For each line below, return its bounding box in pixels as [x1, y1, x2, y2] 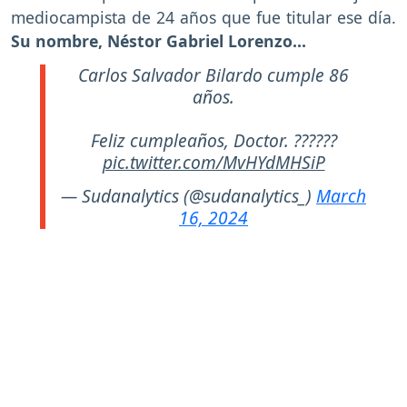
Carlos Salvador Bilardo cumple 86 [78, 63, 349, 88]
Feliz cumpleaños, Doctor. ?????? [90, 128, 337, 154]
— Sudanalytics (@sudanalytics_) [61, 183, 316, 208]
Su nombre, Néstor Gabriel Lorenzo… [11, 30, 306, 53]
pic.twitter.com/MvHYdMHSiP [102, 150, 325, 175]
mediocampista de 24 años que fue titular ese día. [11, 6, 396, 29]
